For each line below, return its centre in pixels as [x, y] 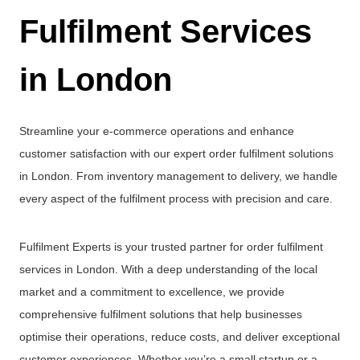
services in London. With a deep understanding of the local [168, 269]
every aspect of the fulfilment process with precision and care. [176, 198]
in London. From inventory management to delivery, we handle [178, 176]
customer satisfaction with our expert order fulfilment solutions [176, 153]
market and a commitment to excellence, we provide [152, 292]
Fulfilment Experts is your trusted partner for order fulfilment [171, 247]
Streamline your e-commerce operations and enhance [157, 131]
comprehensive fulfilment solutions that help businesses [161, 314]
